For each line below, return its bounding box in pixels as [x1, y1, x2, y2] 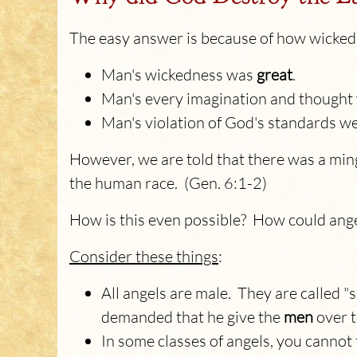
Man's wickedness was [101, 65, 257, 84]
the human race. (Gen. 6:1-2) [69, 173, 267, 193]
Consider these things [69, 246, 218, 266]
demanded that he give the [101, 307, 284, 327]
